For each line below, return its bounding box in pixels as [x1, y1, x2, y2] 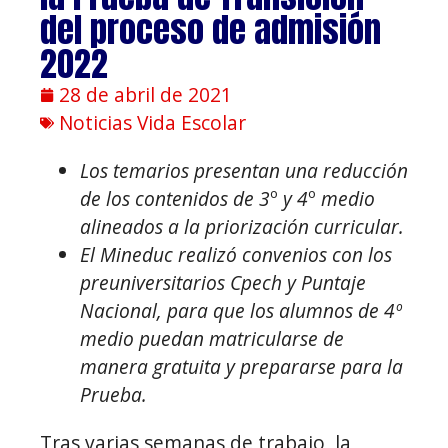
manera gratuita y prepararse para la [80, 353, 403, 381]
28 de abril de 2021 [59, 81, 232, 109]
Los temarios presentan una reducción [80, 157, 408, 185]
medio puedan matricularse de [80, 325, 344, 353]
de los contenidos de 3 [80, 185, 270, 213]
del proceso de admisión [40, 4, 381, 56]
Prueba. [80, 381, 147, 409]
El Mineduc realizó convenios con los [80, 241, 392, 269]
